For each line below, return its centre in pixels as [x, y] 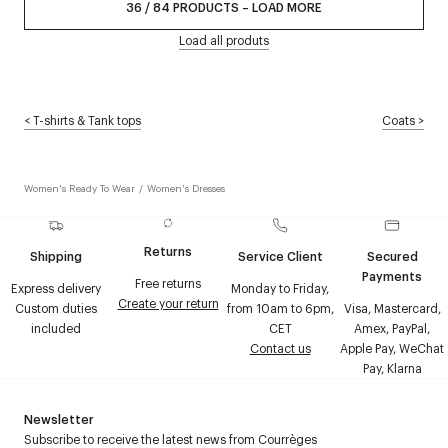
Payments [392, 276]
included [56, 328]
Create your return [168, 303]
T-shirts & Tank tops [87, 120]
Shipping [56, 256]
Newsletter [59, 419]
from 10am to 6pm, [280, 308]
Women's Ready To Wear [79, 187]
